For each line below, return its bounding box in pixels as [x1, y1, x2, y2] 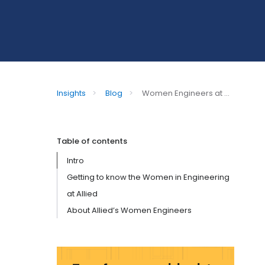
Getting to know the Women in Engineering [67, 172, 230, 183]
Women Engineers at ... [142, 88, 230, 99]
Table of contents [57, 135, 127, 147]
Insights [57, 88, 88, 99]
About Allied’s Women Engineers [67, 205, 192, 216]
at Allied [67, 188, 98, 199]
